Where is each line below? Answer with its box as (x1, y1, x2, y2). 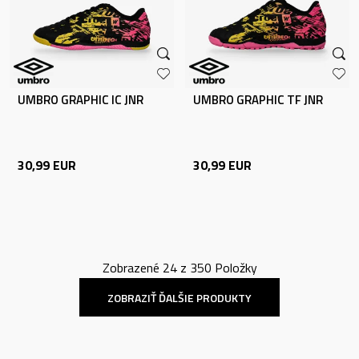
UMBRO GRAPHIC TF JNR (193, 91, 323, 109)
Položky (211, 258, 257, 277)
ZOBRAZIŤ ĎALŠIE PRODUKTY (107, 288, 252, 306)
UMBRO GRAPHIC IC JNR (18, 91, 143, 109)
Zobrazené (102, 258, 163, 277)
